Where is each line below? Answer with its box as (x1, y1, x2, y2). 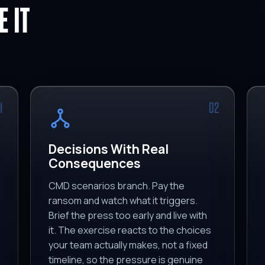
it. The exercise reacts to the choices (49, 224, 212, 237)
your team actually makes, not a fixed (49, 238, 208, 252)
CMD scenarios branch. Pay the (49, 179, 185, 193)
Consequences (49, 155, 141, 172)
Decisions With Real (49, 141, 169, 158)
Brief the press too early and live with (49, 209, 208, 222)
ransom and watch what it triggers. (49, 194, 198, 208)
